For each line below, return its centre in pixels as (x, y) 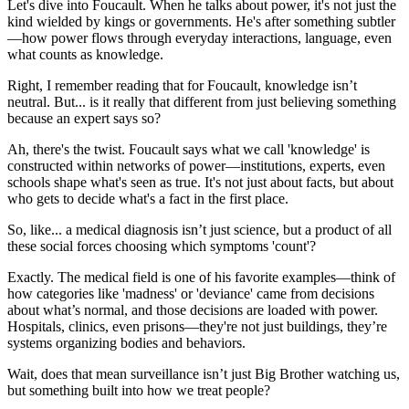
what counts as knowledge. (85, 54)
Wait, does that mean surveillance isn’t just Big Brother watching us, (204, 373)
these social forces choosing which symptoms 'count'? (162, 246)
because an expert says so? (84, 118)
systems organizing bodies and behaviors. (126, 342)
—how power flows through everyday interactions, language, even (199, 37)
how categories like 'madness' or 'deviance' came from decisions (191, 293)
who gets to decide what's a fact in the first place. (148, 198)
